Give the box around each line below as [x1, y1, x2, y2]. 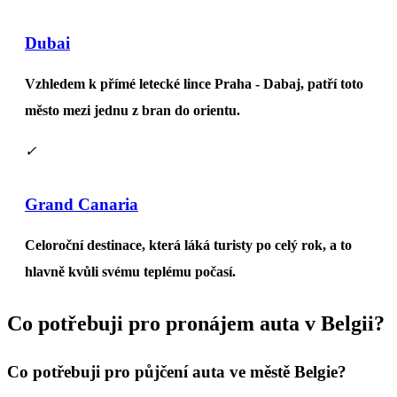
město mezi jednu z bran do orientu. [25, 103, 240, 118]
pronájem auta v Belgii [166, 312, 374, 335]
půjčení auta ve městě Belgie [135, 362, 338, 381]
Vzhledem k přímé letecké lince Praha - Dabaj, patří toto [25, 76, 363, 91]
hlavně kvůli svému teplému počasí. [25, 264, 236, 279]
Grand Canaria [25, 195, 138, 214]
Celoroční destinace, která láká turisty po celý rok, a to [25, 237, 352, 253]
